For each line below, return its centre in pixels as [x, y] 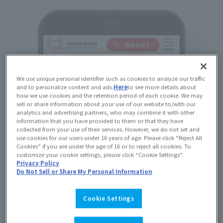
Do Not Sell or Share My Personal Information [85, 171]
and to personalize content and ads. [65, 87]
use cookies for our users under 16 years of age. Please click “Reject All [110, 138]
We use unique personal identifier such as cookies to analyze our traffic [111, 78]
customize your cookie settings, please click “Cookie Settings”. [100, 155]
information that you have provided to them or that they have [100, 121]
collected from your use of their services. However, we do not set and [108, 129]
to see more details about [162, 87]
